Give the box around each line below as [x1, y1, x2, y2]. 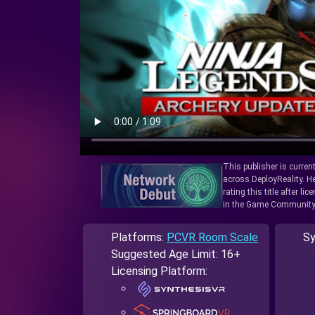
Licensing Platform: [111, 264, 207, 278]
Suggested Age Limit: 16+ [111, 247, 240, 262]
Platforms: [111, 231, 167, 245]
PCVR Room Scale [167, 231, 258, 245]
